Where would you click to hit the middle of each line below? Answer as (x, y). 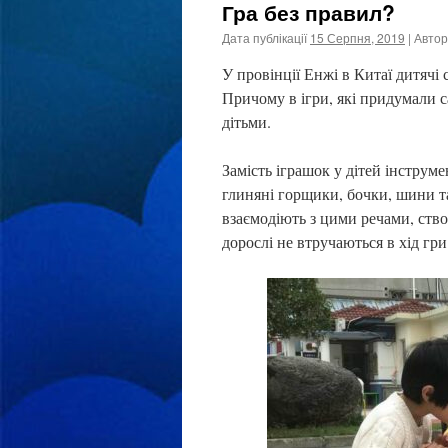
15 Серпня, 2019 (357, 37)
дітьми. (246, 121)
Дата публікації (264, 37)
